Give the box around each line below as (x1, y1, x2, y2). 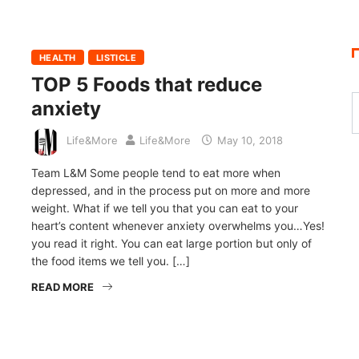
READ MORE (31, 280, 94, 293)
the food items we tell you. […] (31, 253, 190, 268)
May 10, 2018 (214, 134, 283, 147)
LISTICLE (95, 51, 137, 63)
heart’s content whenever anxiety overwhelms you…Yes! (31, 218, 325, 232)
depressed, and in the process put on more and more (31, 183, 310, 197)
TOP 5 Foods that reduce (31, 72, 262, 96)
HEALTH (39, 51, 76, 63)
